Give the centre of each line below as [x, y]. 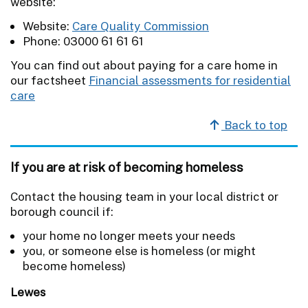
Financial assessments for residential [190, 80]
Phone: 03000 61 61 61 [83, 41]
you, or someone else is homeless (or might [139, 251]
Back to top [254, 125]
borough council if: [62, 211]
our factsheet [49, 80]
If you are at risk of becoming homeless [127, 167]
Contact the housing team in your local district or [144, 196]
